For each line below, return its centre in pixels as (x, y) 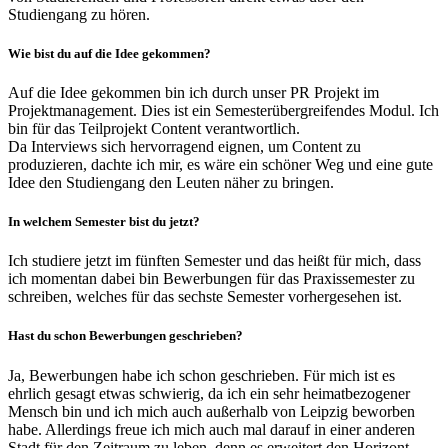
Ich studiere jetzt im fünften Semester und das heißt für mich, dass (214, 261)
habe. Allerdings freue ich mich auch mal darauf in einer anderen (211, 429)
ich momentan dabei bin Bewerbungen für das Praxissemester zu (211, 279)
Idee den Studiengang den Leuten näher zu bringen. (171, 182)
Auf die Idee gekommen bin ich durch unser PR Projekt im (193, 92)
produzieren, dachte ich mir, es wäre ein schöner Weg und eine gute (220, 164)
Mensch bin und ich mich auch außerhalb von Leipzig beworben (211, 411)
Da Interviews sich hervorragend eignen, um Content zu (184, 146)
